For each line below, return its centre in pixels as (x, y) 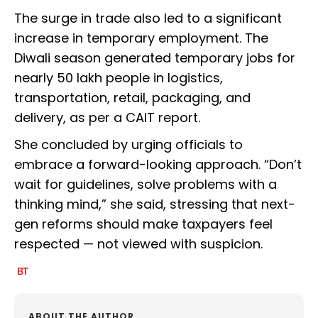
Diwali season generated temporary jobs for (155, 58)
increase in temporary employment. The (141, 38)
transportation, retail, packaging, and (132, 98)
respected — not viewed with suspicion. (138, 244)
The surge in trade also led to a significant (148, 18)
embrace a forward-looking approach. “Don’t (158, 165)
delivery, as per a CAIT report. (107, 118)
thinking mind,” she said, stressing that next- (155, 204)
